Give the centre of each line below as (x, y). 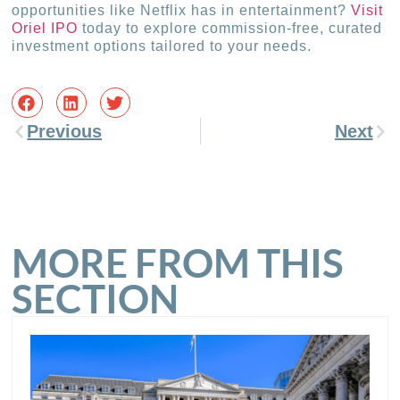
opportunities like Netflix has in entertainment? (182, 10)
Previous (65, 132)
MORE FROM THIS (178, 263)
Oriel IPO (45, 28)
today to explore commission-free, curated (230, 28)
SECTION (96, 299)
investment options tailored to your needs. (162, 46)
